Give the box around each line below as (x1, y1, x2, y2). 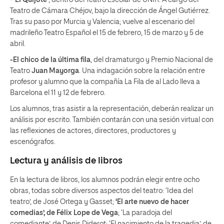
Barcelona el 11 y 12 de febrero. (10, 89, 105, 96)
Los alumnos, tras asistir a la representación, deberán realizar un (10, 105, 213, 112)
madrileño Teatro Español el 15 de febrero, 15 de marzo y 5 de (10, 29, 203, 36)
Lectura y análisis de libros (10, 156, 122, 165)
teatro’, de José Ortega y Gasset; (10, 198, 115, 205)
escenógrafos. (10, 138, 55, 145)
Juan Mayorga (31, 67, 79, 74)
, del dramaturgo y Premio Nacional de (90, 56, 213, 63)
